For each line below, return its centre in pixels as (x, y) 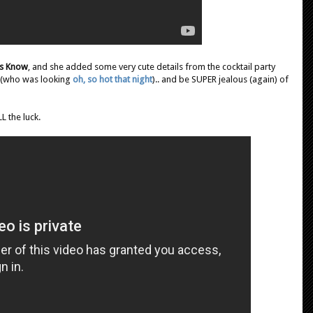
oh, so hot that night (112, 79)
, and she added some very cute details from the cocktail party (152, 66)
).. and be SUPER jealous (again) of (220, 79)
